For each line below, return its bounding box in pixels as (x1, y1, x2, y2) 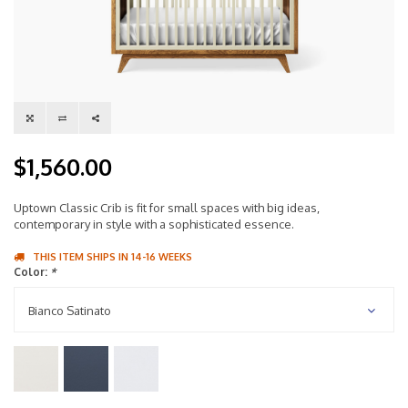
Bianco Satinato (28, 303, 111, 319)
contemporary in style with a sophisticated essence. (14, 217, 294, 232)
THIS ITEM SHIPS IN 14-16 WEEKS (33, 250, 192, 264)
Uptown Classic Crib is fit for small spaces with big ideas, (14, 200, 320, 216)
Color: (14, 265, 50, 280)
